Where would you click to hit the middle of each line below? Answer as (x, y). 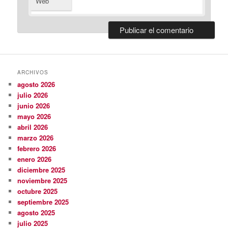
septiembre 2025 (43, 202)
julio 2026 (33, 95)
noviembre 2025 (42, 180)
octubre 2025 (38, 191)
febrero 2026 (37, 148)
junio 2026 (34, 105)
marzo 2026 (36, 137)
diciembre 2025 (41, 169)
